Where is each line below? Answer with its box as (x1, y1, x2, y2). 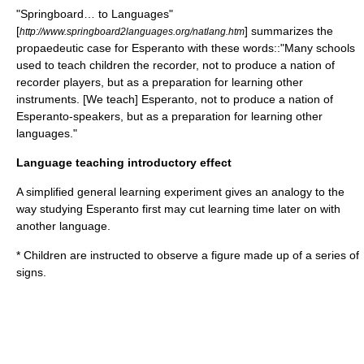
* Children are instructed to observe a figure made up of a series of (16, 249, 359, 262)
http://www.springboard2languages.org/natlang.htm (19, 26, 245, 37)
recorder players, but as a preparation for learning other (16, 76, 303, 89)
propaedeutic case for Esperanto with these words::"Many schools (16, 41, 355, 54)
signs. (16, 266, 46, 279)
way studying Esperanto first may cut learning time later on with (16, 202, 340, 215)
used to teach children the (16, 58, 153, 71)
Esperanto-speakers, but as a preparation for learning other (16, 110, 323, 123)
